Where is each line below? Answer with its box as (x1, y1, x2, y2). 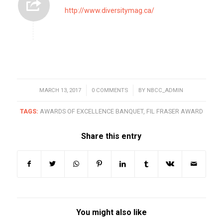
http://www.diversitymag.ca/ (64, 6, 154, 15)
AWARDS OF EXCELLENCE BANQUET (39, 107, 143, 115)
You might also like (76, 207, 147, 217)
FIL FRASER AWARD (146, 107, 203, 115)
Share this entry (81, 131, 142, 141)
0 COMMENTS (92, 86, 128, 94)
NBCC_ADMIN (147, 86, 184, 94)
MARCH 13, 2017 (39, 86, 82, 94)
